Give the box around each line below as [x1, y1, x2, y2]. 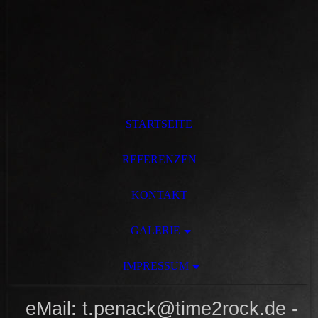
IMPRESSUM [122, 260, 189, 272]
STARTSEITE [126, 118, 192, 130]
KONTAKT [131, 189, 187, 201]
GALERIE [131, 224, 180, 236]
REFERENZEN [121, 153, 197, 165]
